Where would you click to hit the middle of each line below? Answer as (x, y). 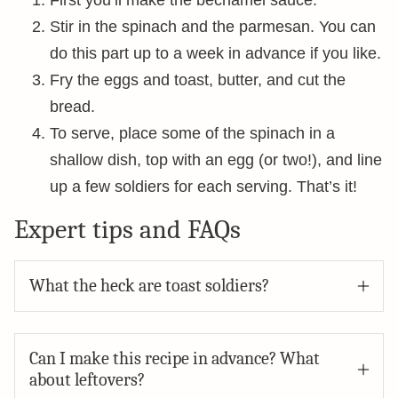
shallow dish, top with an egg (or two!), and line (216, 160)
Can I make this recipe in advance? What (175, 358)
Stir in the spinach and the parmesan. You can (213, 27)
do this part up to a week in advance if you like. (215, 53)
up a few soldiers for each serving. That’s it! (203, 187)
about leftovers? (87, 380)
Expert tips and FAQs (127, 230)
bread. (72, 107)
